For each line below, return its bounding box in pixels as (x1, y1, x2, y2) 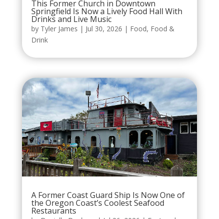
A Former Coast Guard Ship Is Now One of (31, 189, 185, 200)
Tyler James (40, 23, 78, 33)
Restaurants (31, 205, 76, 216)
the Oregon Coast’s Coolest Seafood (31, 197, 164, 208)
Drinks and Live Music (31, 13, 111, 24)
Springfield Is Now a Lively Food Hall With (31, 5, 182, 17)
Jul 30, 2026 (85, 23, 122, 33)
